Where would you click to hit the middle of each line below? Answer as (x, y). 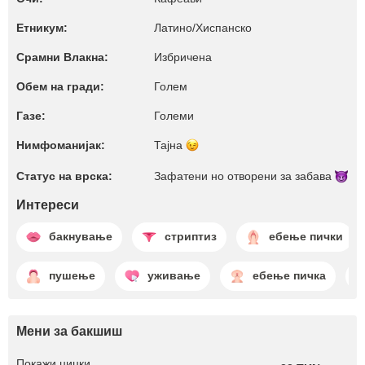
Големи (174, 116)
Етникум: (42, 28)
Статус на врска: (64, 176)
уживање (174, 276)
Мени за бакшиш (69, 331)
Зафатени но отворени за (224, 176)
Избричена (183, 57)
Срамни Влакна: (62, 57)
